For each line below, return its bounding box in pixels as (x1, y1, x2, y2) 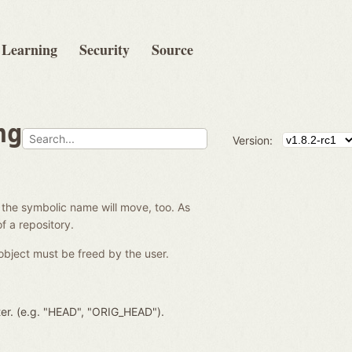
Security (79, 39, 130, 60)
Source (152, 39, 193, 60)
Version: (233, 133, 273, 147)
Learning (2, 39, 57, 60)
